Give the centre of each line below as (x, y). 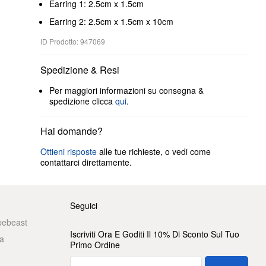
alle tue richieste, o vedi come (154, 151)
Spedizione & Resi (80, 70)
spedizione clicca (82, 101)
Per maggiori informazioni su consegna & (126, 90)
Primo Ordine (95, 245)
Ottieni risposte (69, 151)
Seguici (83, 205)
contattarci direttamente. (86, 162)
